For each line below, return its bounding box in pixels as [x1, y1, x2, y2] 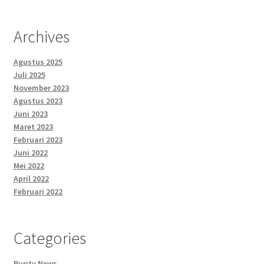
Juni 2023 [13, 108, 48, 120]
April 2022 [13, 173, 49, 184]
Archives [13, 26, 70, 47]
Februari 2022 [13, 186, 62, 197]
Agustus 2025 [13, 57, 62, 68]
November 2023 [13, 82, 69, 94]
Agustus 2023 [13, 95, 62, 107]
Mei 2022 [13, 160, 44, 171]
